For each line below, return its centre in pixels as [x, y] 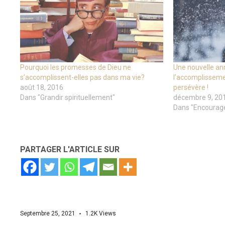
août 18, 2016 [42, 87]
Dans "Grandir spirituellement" [68, 97]
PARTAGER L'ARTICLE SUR [70, 149]
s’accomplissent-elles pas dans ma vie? [82, 77]
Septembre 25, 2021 [48, 213]
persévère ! [191, 87]
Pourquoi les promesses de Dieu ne [76, 67]
